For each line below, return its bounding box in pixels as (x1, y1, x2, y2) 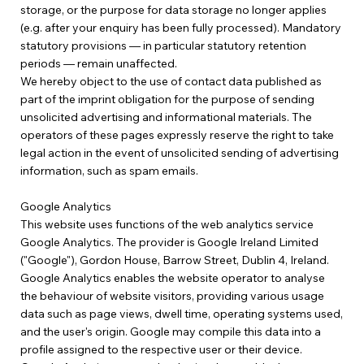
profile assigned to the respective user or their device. (19, 342, 302, 357)
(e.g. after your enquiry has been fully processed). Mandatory (19, 20, 341, 36)
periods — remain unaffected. (19, 56, 177, 71)
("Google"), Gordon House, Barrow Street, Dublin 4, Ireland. (19, 253, 329, 268)
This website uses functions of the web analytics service (19, 217, 314, 232)
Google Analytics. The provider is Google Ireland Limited (19, 235, 318, 250)
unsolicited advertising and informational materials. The (19, 110, 312, 125)
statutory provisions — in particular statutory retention (19, 38, 306, 54)
